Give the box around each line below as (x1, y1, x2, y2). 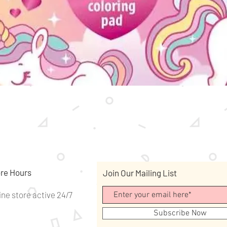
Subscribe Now (154, 208, 207, 218)
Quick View (97, 94, 130, 102)
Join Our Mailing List (103, 168, 177, 178)
